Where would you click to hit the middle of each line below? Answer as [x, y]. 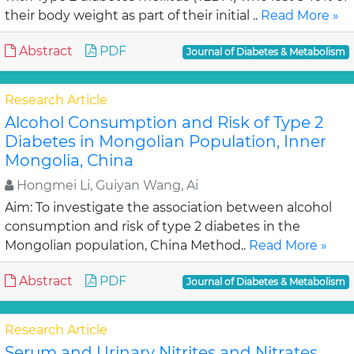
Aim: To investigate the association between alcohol [168, 207]
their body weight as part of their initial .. [133, 15]
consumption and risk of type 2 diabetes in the [153, 226]
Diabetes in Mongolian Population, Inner [166, 141]
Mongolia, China [69, 160]
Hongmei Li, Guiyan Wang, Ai [106, 185]
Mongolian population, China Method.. [127, 245]
